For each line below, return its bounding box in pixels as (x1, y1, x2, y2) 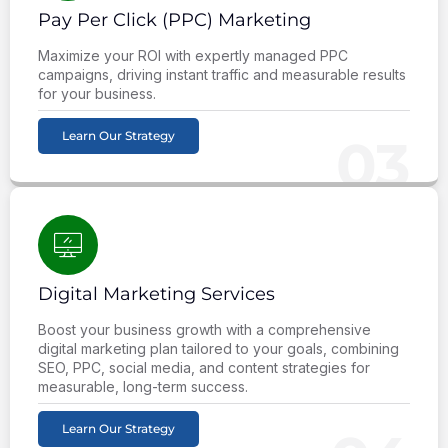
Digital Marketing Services (38, 282, 275, 305)
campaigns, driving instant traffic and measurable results (38, 65, 406, 83)
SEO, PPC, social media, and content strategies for (38, 358, 370, 376)
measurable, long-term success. (38, 377, 248, 395)
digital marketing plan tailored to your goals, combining (38, 339, 399, 357)
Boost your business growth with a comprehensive (38, 320, 371, 338)
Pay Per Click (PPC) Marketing (38, 8, 311, 31)
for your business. (38, 84, 156, 102)
